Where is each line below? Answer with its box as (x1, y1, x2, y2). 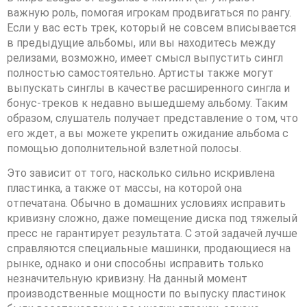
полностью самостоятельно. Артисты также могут (7, 66, 273, 79)
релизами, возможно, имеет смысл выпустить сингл (7, 51, 283, 64)
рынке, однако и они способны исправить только (7, 257, 264, 271)
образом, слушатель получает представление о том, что (7, 111, 298, 125)
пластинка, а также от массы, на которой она (7, 182, 242, 195)
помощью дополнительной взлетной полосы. (7, 141, 241, 155)
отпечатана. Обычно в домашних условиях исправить (7, 197, 286, 210)
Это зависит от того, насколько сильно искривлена (7, 167, 275, 180)
